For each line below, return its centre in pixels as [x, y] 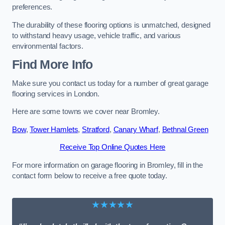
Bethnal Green [185, 129]
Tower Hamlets [54, 129]
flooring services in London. [56, 94]
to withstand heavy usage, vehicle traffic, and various [97, 35]
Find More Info [52, 65]
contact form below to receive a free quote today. [90, 176]
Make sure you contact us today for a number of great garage [110, 83]
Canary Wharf [136, 129]
